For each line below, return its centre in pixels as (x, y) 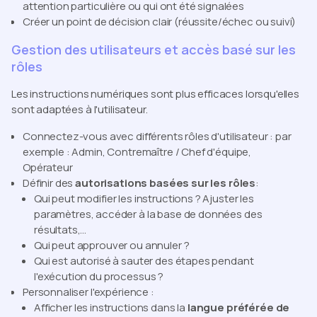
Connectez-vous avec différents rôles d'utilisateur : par (157, 136)
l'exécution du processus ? (99, 276)
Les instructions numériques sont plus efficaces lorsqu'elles (156, 93)
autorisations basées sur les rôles (166, 183)
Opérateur (48, 167)
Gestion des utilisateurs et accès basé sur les (154, 49)
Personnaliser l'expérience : (88, 292)
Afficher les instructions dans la (111, 307)
